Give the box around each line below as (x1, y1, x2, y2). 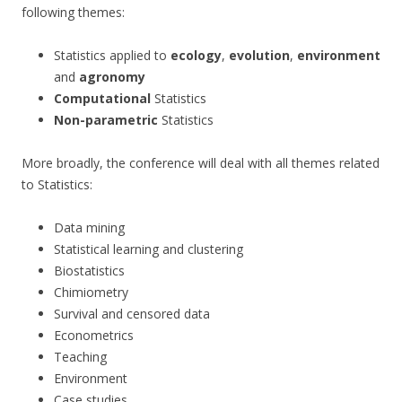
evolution (229, 47, 290, 65)
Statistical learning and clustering (54, 240, 243, 258)
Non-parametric (54, 111, 158, 129)
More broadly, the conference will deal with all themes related (22, 154, 380, 172)
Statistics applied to (54, 47, 170, 65)
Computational (54, 90, 151, 108)
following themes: (22, 4, 125, 22)
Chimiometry (54, 284, 128, 301)
